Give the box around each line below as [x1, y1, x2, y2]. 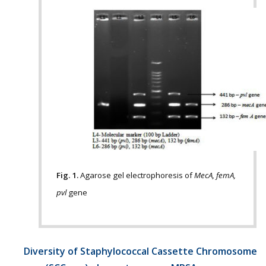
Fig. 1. [56, 170, 78, 180]
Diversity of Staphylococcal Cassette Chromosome [24, 245, 257, 258]
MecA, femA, [194, 170, 236, 180]
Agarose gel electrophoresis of [78, 170, 194, 180]
